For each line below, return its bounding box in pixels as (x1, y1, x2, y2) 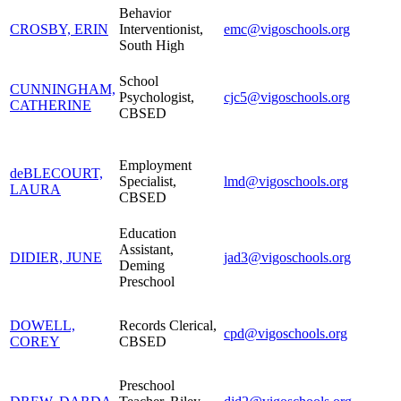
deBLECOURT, (10, 165, 103, 181)
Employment (119, 157, 192, 173)
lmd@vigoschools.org (224, 173, 348, 189)
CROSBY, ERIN (10, 21, 108, 37)
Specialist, (119, 173, 176, 189)
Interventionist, (119, 21, 203, 37)
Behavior (119, 4, 171, 21)
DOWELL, (10, 317, 75, 333)
